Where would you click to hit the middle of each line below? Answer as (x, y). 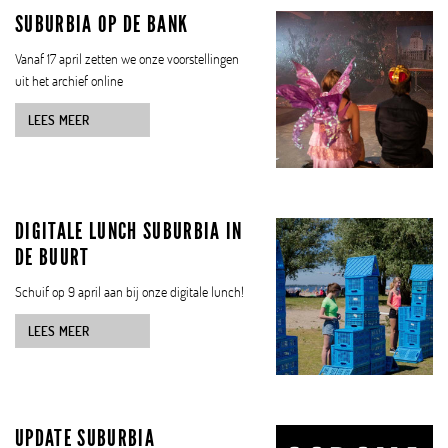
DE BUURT (52, 256)
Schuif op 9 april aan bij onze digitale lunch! (129, 291)
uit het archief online (69, 81)
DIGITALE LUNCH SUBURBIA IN (129, 230)
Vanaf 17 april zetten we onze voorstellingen (127, 59)
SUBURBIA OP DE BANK (102, 24)
